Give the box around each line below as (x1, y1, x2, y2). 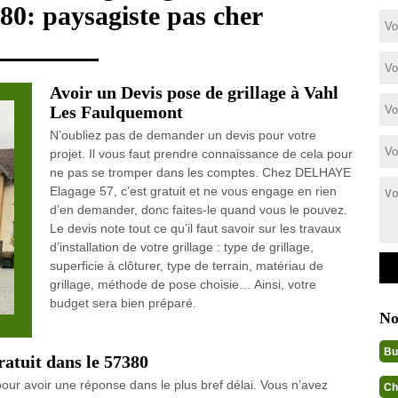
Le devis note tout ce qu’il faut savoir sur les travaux (49, 221, 341, 235)
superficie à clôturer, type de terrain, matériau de (49, 259, 323, 273)
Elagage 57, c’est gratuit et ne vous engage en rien (49, 184, 337, 198)
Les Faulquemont (49, 102, 183, 122)
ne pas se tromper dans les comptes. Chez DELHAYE (49, 165, 351, 179)
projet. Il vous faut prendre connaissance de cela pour (49, 147, 353, 161)
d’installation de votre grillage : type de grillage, (49, 240, 314, 254)
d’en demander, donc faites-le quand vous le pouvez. (49, 203, 347, 217)
